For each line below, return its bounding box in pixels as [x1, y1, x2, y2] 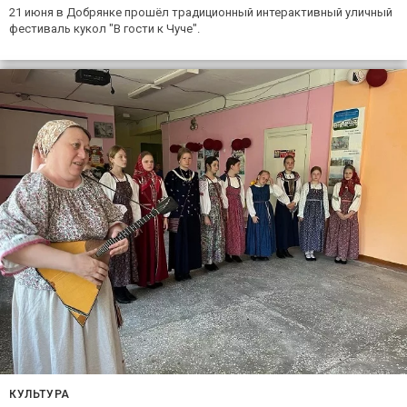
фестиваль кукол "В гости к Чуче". [9, 22, 200, 36]
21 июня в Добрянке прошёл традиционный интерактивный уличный [9, 5, 392, 20]
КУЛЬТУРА [9, 388, 70, 402]
